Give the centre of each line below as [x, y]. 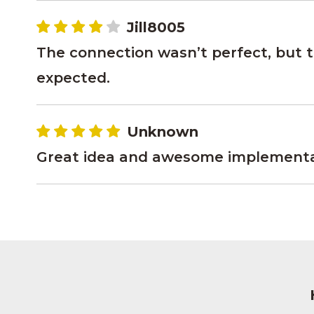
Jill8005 [156, 27]
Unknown [163, 132]
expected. [73, 78]
